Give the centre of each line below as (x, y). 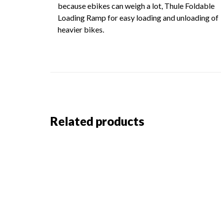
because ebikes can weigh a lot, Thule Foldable (136, 6)
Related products (97, 121)
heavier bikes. (81, 29)
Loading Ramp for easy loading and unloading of (138, 18)
